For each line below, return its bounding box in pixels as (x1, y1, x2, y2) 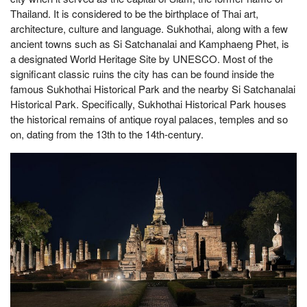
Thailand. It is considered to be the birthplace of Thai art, (10, 6, 258, 21)
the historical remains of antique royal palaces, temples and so (10, 112, 288, 126)
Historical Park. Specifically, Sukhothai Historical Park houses (10, 97, 286, 111)
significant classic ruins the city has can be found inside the (10, 66, 274, 81)
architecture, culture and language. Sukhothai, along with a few (10, 21, 288, 36)
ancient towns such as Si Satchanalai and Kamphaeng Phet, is (10, 36, 289, 51)
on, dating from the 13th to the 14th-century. (10, 127, 204, 141)
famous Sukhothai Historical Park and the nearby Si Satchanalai (10, 82, 295, 96)
